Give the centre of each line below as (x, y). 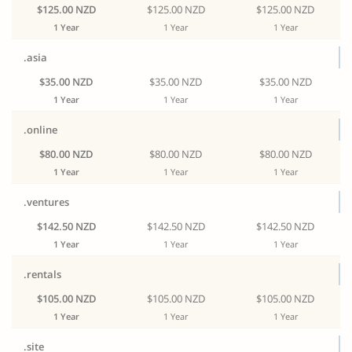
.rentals (42, 274)
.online (40, 130)
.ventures (46, 202)
